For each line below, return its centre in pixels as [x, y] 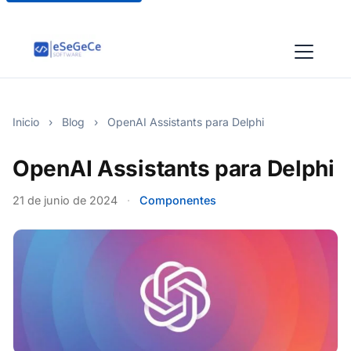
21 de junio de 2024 [65, 200]
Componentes [178, 200]
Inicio [26, 122]
